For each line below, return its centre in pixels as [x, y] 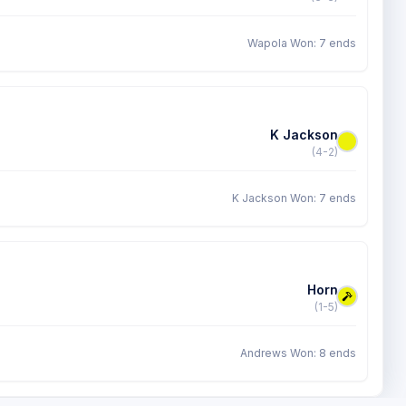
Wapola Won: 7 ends [302, 43]
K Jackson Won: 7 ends [294, 198]
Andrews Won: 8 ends [298, 353]
